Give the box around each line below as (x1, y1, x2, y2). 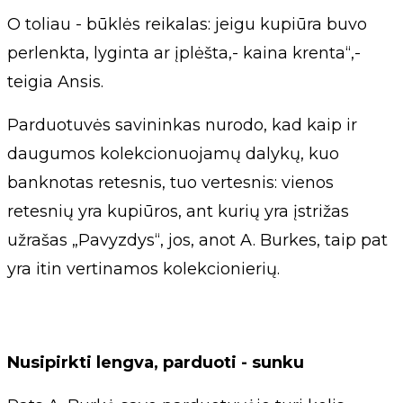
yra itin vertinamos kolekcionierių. (7, 259, 280, 280)
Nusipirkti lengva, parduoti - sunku (7, 353, 304, 373)
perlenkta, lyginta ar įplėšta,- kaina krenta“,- (7, 43, 361, 64)
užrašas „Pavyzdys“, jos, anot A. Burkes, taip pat (7, 230, 388, 251)
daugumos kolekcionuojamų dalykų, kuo (7, 144, 339, 165)
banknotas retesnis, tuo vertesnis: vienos (7, 173, 334, 193)
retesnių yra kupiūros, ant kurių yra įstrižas (7, 201, 349, 222)
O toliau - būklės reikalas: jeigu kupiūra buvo (7, 14, 367, 35)
